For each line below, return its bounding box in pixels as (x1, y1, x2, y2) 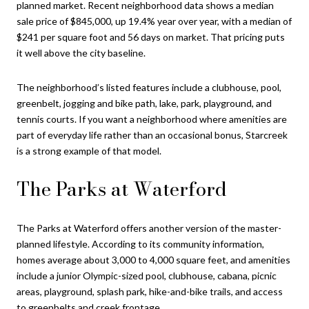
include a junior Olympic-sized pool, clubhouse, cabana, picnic (17, 269, 277, 281)
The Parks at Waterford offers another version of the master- (17, 221, 281, 234)
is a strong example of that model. (17, 144, 161, 157)
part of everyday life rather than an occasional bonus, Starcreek (17, 128, 288, 141)
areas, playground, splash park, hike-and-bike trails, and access (17, 285, 283, 297)
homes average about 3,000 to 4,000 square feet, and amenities (17, 253, 290, 266)
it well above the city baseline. (17, 47, 146, 59)
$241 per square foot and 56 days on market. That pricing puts (17, 31, 285, 43)
